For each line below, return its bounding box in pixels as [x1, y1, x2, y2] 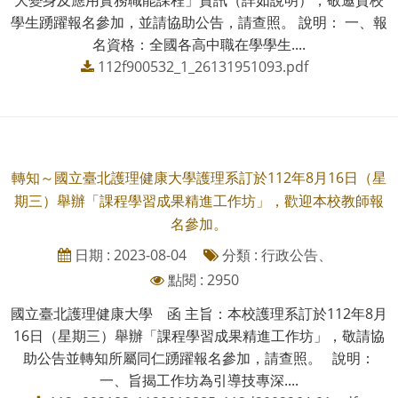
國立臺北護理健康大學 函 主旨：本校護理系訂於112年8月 [11, 303, 387, 323]
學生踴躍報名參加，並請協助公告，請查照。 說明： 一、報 [11, 12, 387, 32]
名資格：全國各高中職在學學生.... [92, 34, 306, 54]
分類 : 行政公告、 [218, 244, 332, 265]
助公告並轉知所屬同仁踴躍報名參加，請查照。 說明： [23, 347, 375, 368]
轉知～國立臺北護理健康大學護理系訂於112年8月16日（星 [12, 167, 386, 187]
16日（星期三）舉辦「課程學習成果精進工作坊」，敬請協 [13, 325, 385, 346]
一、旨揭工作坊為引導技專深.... [99, 370, 298, 390]
